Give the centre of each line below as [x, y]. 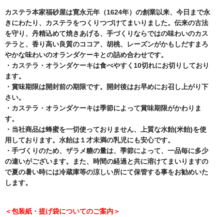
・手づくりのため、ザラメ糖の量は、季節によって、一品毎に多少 [107, 150]
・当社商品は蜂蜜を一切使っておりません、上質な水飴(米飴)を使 [106, 129]
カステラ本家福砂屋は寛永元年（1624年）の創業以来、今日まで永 [108, 12]
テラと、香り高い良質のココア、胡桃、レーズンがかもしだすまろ [107, 44]
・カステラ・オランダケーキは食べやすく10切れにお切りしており [107, 65]
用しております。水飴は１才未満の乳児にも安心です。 [90, 140]
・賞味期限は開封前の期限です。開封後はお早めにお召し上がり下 [107, 86]
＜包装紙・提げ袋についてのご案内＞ [62, 211]
